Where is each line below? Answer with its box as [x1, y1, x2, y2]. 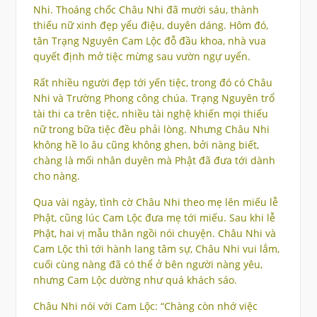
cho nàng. [33, 169, 80, 183]
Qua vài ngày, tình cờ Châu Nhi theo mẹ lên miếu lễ [33, 195, 278, 209]
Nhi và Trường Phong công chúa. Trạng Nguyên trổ [33, 91, 275, 105]
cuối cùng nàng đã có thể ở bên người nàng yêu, [33, 258, 263, 272]
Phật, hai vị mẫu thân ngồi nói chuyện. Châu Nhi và [33, 226, 276, 241]
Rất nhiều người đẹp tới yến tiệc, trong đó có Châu [33, 76, 272, 90]
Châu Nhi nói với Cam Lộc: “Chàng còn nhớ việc [33, 299, 258, 313]
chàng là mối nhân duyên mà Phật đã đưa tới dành [33, 154, 275, 168]
